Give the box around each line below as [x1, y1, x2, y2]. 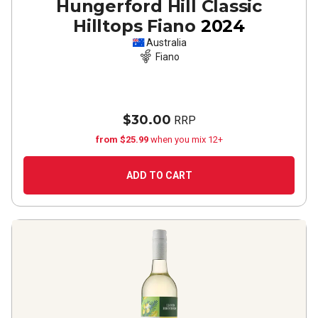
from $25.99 [95, 134, 150, 145]
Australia [146, 37, 187, 48]
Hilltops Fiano [73, 16, 197, 36]
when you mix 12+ [150, 134, 223, 145]
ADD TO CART [126, 170, 192, 181]
